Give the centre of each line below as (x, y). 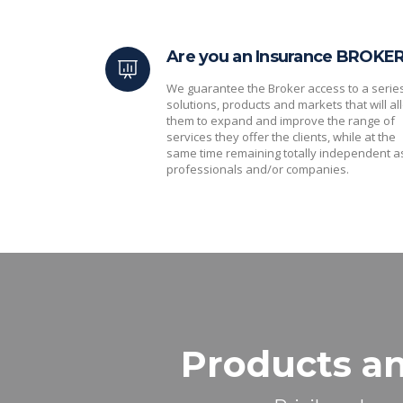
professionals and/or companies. (258, 169)
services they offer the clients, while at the (281, 137)
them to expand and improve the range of (281, 121)
